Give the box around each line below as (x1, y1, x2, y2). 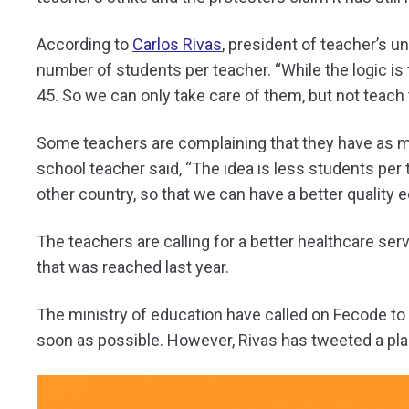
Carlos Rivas (132, 35, 222, 55)
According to (37, 35, 132, 55)
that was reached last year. (37, 257, 229, 278)
